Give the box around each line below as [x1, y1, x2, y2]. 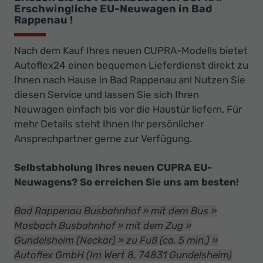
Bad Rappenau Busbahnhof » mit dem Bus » [14, 204, 217, 217]
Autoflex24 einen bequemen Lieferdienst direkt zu [14, 59, 248, 71]
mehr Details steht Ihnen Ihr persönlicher [14, 117, 204, 130]
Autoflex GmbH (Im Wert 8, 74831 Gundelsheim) [14, 248, 232, 261]
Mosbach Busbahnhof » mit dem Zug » [14, 219, 191, 231]
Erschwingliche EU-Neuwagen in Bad [14, 2, 212, 15]
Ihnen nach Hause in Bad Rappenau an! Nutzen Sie [14, 73, 245, 86]
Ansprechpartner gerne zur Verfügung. [14, 132, 192, 144]
